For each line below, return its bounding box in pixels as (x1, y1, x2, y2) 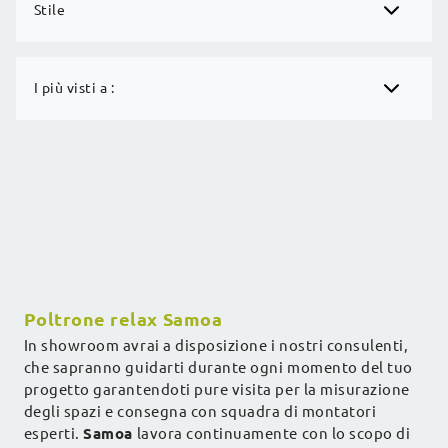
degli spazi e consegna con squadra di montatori (23, 403, 377, 421)
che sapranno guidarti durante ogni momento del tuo (23, 359, 413, 377)
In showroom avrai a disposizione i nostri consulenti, (23, 337, 409, 355)
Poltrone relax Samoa (23, 309, 223, 330)
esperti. (23, 425, 84, 443)
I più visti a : (33, 79, 115, 96)
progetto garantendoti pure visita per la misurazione (23, 381, 410, 399)
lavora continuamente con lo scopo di (132, 425, 411, 443)
